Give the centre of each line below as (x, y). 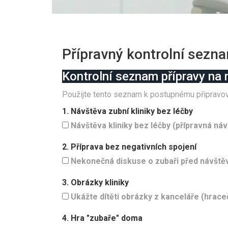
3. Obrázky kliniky (95, 183)
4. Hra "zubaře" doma (102, 218)
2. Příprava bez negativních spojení (129, 147)
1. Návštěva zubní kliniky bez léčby (127, 111)
